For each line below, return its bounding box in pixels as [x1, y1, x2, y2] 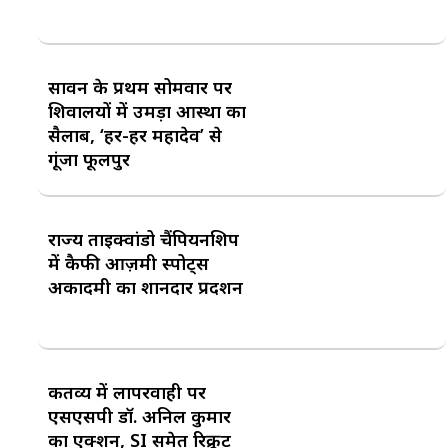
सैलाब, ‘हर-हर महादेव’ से [48, 122, 222, 147]
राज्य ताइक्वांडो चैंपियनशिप [48, 227, 239, 252]
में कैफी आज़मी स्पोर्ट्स [48, 251, 209, 276]
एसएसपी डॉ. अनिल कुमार [48, 403, 231, 428]
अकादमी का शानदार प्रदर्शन [48, 275, 243, 300]
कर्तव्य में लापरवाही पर [48, 379, 206, 404]
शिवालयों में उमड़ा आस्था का [48, 98, 246, 123]
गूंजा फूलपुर [48, 146, 130, 171]
